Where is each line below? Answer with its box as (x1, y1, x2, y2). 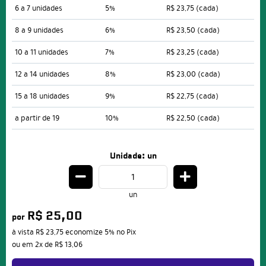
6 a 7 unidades (15, 2, 62, 15)
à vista (12, 226, 36, 239)
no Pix (116, 226, 136, 239)
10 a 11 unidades (15, 46, 68, 59)
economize (64, 226, 104, 239)
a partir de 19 (15, 112, 59, 125)
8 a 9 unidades (15, 24, 64, 37)
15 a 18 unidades (15, 90, 69, 103)
